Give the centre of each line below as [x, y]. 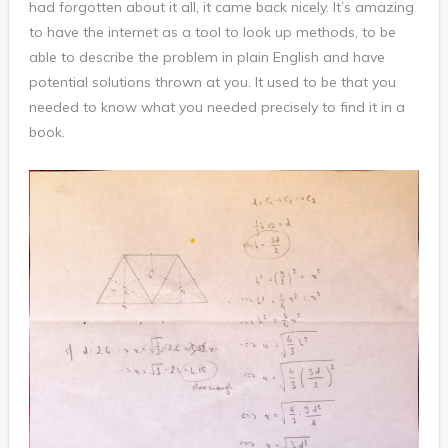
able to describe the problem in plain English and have [206, 57]
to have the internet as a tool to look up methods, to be [212, 32]
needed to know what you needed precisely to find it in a [216, 107]
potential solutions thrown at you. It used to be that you [212, 82]
